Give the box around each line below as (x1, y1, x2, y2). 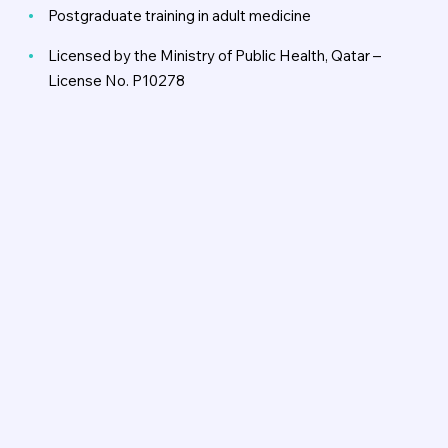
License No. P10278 (48, 70, 185, 90)
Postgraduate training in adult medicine (48, 5, 311, 25)
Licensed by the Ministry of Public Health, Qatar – (48, 45, 381, 65)
